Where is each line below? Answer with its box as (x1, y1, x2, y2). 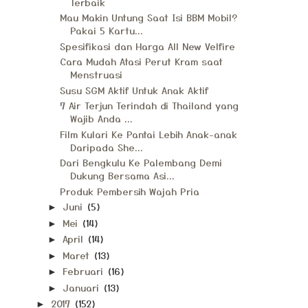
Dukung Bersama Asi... (69, 168, 175, 182)
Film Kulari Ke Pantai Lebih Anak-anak (59, 126, 237, 141)
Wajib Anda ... (69, 111, 133, 125)
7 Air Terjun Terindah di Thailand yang (59, 98, 239, 112)
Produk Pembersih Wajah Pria (59, 184, 199, 198)
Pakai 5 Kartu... (69, 23, 143, 37)
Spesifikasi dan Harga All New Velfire (59, 38, 235, 53)
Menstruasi (69, 67, 122, 81)
